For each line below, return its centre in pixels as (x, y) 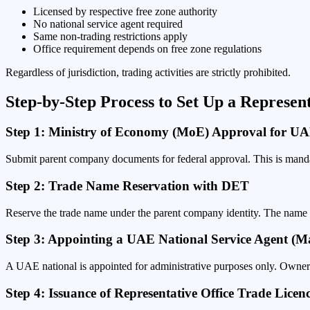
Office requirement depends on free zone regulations (147, 48)
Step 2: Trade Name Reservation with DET (127, 185)
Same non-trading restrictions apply (110, 36)
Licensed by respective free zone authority (125, 11)
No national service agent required (108, 24)
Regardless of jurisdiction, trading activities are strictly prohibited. (148, 72)
